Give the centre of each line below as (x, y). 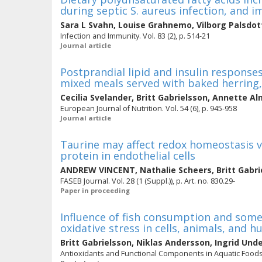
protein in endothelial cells (128, 156)
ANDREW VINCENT (98, 170)
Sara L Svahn (87, 25)
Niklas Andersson (173, 242)
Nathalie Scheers (176, 170)
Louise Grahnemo (155, 25)
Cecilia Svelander (96, 97)
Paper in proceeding (95, 190)
